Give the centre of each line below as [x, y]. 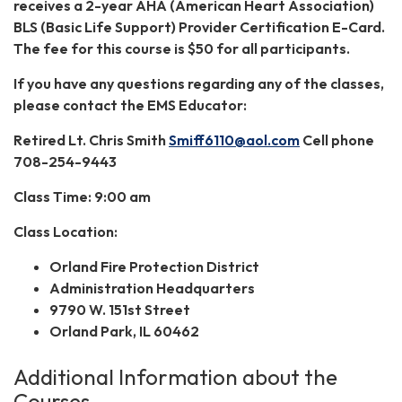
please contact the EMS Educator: [130, 105]
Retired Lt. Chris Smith [91, 140]
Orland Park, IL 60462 [124, 331]
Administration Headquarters [152, 288]
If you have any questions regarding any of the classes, [199, 83]
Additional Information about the [175, 376]
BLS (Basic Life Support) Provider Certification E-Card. [199, 26]
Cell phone [337, 140]
